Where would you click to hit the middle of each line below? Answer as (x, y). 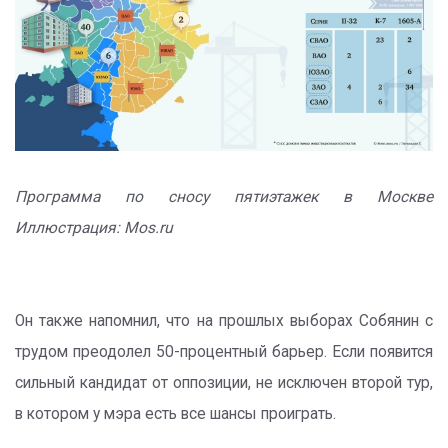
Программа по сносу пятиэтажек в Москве (224, 196)
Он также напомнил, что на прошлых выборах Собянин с (224, 320)
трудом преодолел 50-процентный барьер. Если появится (224, 351)
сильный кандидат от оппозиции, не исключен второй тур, (224, 382)
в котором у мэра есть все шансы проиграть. (175, 413)
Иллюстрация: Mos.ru (94, 227)
